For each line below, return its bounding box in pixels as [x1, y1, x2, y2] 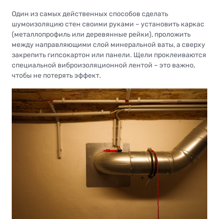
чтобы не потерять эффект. [12, 71, 101, 80]
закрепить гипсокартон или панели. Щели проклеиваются [12, 51, 206, 60]
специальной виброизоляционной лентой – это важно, [12, 61, 195, 70]
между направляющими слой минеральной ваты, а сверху [12, 41, 205, 49]
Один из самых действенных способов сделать [12, 10, 168, 19]
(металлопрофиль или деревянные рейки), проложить [12, 30, 191, 39]
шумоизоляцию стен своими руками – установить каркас [12, 20, 204, 29]
